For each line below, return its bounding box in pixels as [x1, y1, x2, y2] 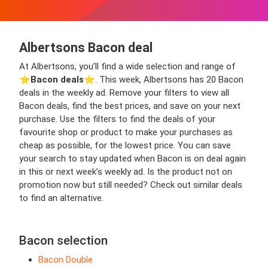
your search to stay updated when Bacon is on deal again [19, 153, 246, 165]
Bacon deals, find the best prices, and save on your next [19, 100, 240, 112]
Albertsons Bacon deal [19, 40, 153, 56]
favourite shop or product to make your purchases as [19, 127, 233, 138]
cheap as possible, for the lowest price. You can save [19, 140, 231, 151]
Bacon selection [19, 233, 108, 248]
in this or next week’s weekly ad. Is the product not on [19, 166, 232, 178]
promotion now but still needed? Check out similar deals [19, 179, 242, 191]
